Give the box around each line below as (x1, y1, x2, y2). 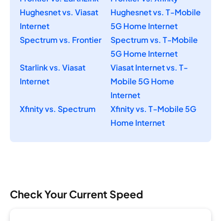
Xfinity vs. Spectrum (20, 104, 96, 114)
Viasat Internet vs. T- (110, 62, 188, 73)
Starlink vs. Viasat (20, 62, 85, 73)
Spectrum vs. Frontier (20, 35, 102, 45)
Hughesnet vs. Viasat (20, 7, 98, 17)
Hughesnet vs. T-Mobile (110, 7, 201, 17)
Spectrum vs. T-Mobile (110, 35, 198, 45)
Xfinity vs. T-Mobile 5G (110, 104, 196, 114)
